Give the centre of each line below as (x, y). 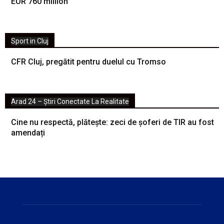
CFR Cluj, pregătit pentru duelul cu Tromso (88, 62)
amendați (28, 133)
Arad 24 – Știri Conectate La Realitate (70, 101)
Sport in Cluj (30, 41)
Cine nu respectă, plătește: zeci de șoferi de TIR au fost (112, 122)
